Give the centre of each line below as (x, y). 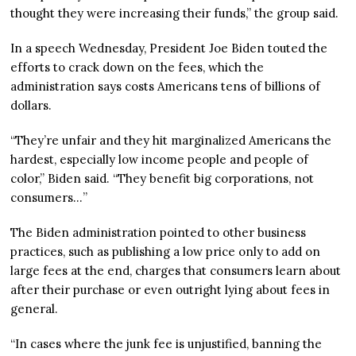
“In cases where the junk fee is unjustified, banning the (166, 344)
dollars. (31, 106)
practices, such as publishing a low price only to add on (166, 252)
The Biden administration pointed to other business (159, 233)
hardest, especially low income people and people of (160, 160)
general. (35, 309)
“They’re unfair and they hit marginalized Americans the (171, 141)
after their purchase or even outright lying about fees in (170, 290)
